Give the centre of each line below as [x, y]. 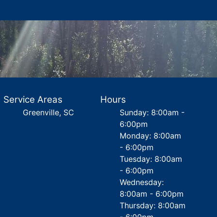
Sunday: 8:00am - [152, 112]
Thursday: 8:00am [153, 205]
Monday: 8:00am [151, 136]
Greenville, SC [48, 112]
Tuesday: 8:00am [151, 159]
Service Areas [33, 100]
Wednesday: [142, 182]
